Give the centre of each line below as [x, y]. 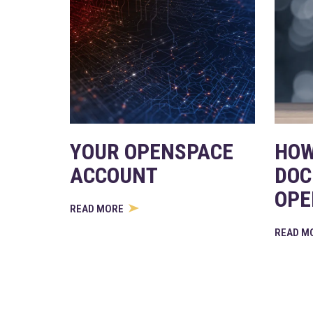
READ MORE [98, 209]
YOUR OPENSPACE [152, 152]
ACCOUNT [114, 176]
